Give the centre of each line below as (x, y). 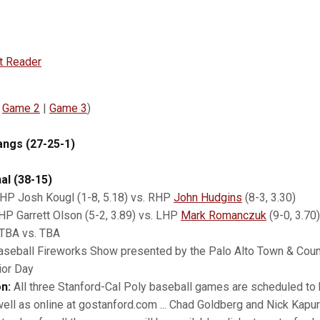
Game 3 (68, 108)
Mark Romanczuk (224, 215)
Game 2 (21, 108)
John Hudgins (208, 197)
